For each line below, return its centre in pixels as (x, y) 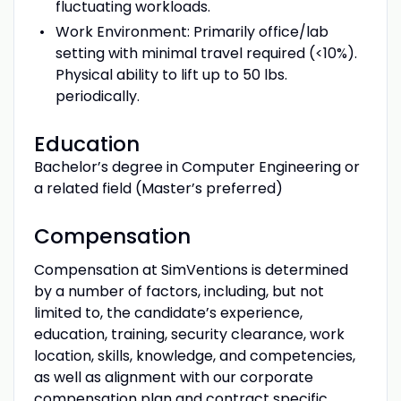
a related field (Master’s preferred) (158, 188)
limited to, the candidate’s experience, (168, 312)
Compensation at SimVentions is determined (191, 269)
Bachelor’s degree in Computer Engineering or (196, 166)
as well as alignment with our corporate (173, 377)
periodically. (97, 96)
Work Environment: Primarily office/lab (192, 31)
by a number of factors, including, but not (179, 291)
